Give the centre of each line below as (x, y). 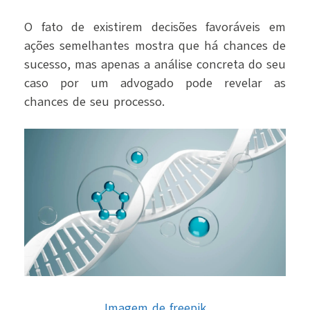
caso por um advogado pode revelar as (155, 83)
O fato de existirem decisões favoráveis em (155, 27)
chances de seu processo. (97, 102)
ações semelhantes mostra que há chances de (155, 46)
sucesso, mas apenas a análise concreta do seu (155, 65)
